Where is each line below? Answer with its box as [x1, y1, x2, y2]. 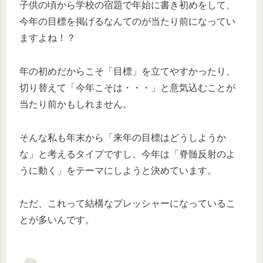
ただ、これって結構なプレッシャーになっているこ [19, 198, 235, 209]
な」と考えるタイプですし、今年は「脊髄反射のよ [19, 149, 235, 159]
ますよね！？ [19, 33, 76, 43]
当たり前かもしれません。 [19, 99, 132, 109]
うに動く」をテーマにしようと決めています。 [19, 165, 217, 176]
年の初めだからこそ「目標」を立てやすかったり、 [19, 66, 235, 76]
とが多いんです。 [19, 215, 95, 225]
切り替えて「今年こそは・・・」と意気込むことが [19, 82, 235, 93]
